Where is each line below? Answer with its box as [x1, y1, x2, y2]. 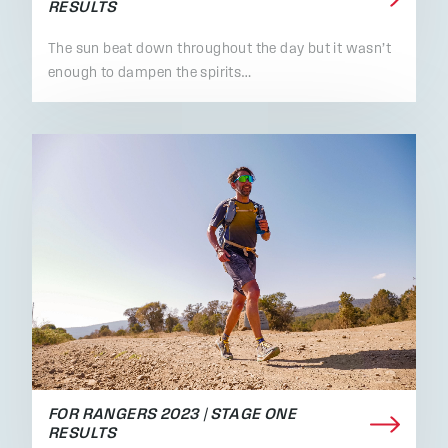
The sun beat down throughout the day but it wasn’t [48, 41, 391, 57]
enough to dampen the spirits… [48, 65, 253, 81]
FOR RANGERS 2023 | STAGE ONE [48, 407, 297, 424]
